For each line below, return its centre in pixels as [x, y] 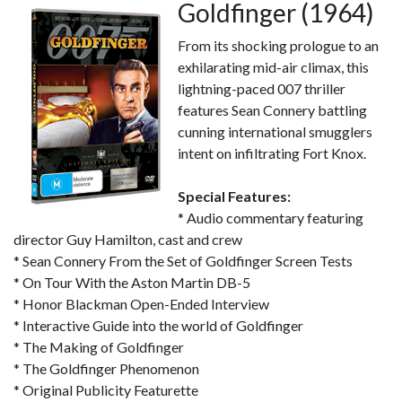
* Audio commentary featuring [271, 218]
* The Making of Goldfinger [99, 347]
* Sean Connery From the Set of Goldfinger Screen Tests [183, 261]
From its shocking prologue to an [278, 45]
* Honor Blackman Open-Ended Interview [141, 304]
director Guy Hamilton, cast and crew [128, 239]
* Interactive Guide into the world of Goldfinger [158, 325]
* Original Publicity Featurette [106, 390]
